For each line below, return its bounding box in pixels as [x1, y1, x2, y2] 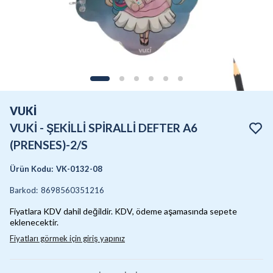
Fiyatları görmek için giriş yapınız [10, 233, 125, 243]
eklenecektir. [10, 217, 58, 227]
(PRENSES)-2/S [10, 138, 88, 152]
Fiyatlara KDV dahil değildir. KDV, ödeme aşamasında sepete [10, 206, 237, 216]
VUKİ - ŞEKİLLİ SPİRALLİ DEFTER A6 [10, 121, 197, 135]
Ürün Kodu [10, 164, 51, 174]
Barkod [10, 185, 36, 195]
